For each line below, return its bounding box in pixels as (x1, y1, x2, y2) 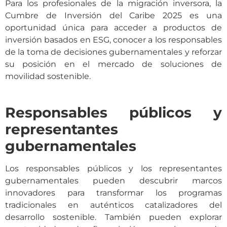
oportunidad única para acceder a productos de (5, 23, 222, 33)
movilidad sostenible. (5, 71, 91, 82)
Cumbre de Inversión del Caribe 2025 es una (5, 11, 222, 21)
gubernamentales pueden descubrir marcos (5, 175, 222, 185)
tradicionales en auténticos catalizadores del (5, 200, 222, 210)
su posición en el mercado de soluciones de (5, 59, 222, 69)
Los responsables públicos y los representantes (5, 163, 222, 173)
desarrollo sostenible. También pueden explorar (5, 212, 222, 222)
